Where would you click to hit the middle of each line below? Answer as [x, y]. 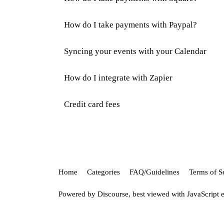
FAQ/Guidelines [154, 172]
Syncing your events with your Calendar [135, 51]
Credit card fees [92, 104]
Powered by [78, 194]
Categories [103, 172]
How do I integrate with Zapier [118, 78]
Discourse [113, 194]
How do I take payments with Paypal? [130, 25]
